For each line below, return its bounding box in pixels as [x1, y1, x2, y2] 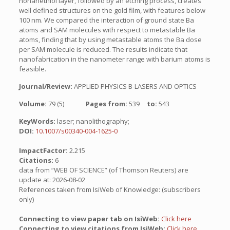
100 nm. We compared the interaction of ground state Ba [18, 15, 194, 25]
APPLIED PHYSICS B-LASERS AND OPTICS [73, 82, 197, 91]
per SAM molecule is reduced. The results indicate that [18, 45, 187, 54]
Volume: [18, 99, 48, 108]
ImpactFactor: [18, 146, 69, 155]
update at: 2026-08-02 [18, 175, 85, 184]
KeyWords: [18, 117, 55, 126]
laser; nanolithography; [55, 117, 129, 126]
